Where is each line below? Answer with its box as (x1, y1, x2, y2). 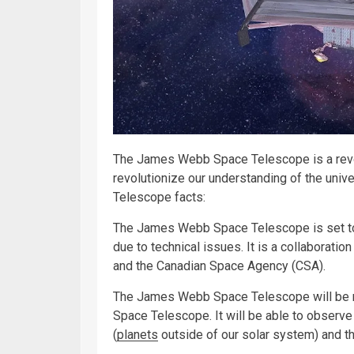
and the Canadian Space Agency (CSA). (113, 258, 326, 273)
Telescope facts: (113, 189, 205, 205)
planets (117, 326, 158, 342)
